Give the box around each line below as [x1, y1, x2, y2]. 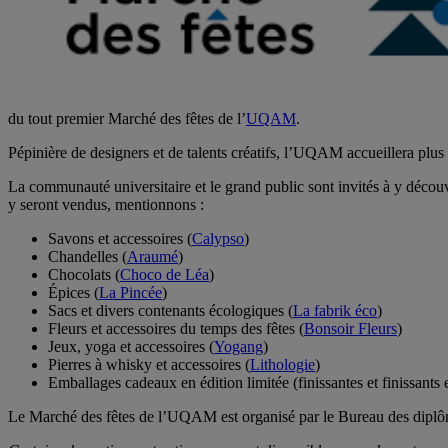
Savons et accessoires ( [48, 230, 192, 248]
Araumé [127, 248, 178, 266]
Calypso [192, 230, 244, 248]
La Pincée [99, 284, 162, 302]
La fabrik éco [293, 302, 377, 320]
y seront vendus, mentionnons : [8, 196, 204, 214]
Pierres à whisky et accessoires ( [48, 356, 250, 374]
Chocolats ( [48, 266, 120, 284]
